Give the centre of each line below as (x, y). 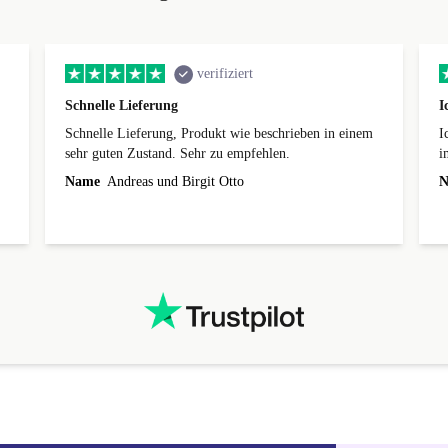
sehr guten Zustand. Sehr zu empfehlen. (178, 154)
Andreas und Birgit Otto (174, 182)
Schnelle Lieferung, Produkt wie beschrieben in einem (219, 134)
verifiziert (225, 74)
